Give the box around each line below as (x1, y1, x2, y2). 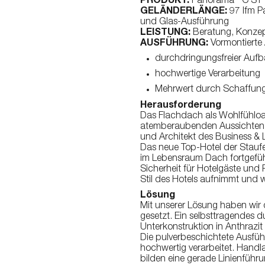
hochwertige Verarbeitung (154, 70, 260, 79)
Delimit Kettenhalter (163, 34, 234, 43)
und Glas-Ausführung (140, 18, 229, 27)
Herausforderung (140, 101, 221, 111)
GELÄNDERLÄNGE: (140, 7, 227, 17)
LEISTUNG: (140, 28, 190, 38)
